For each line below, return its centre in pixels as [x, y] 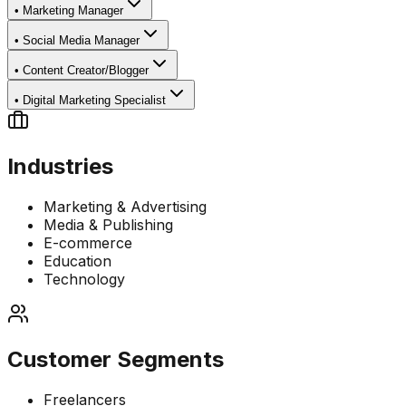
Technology [84, 279]
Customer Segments [116, 359]
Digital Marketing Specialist [94, 100]
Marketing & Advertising [125, 206]
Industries [60, 166]
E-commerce [88, 242]
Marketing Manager [73, 10]
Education [77, 261]
